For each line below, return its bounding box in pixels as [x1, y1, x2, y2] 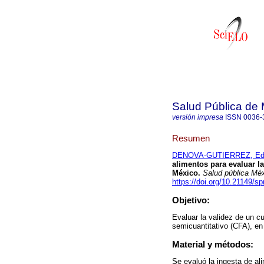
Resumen [172, 133, 210, 143]
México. [172, 169, 200, 178]
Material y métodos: [172, 239, 253, 250]
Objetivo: [172, 195, 210, 206]
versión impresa [172, 113, 223, 121]
